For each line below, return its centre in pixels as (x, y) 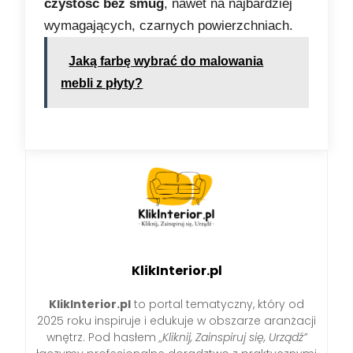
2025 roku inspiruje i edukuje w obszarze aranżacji (176, 321)
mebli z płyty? (102, 84)
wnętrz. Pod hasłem (102, 338)
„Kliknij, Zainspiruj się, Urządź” (233, 338)
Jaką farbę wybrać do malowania (166, 61)
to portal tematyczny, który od (217, 305)
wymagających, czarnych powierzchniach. (169, 26)
